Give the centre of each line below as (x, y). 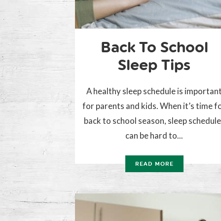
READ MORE (154, 164)
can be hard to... (154, 136)
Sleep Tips (154, 65)
